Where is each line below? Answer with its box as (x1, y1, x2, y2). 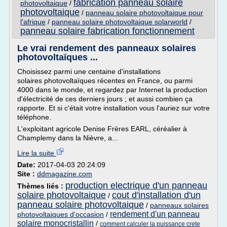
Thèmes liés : (17, 182, 65, 190)
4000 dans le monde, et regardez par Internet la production (17, 86, 207, 94)
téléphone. (17, 113, 51, 121)
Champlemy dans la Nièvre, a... (17, 134, 118, 142)
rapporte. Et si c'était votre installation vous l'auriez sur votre (17, 104, 210, 112)
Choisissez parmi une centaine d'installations (17, 67, 161, 75)
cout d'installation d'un (112, 190, 201, 200)
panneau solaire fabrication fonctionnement (20, 26, 195, 36)
